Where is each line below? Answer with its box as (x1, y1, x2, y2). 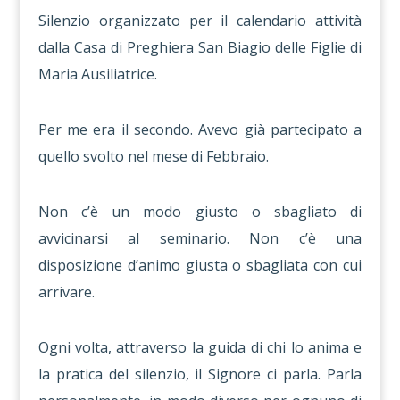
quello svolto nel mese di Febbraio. (37, 146, 269, 166)
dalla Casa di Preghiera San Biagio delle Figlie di (37, 37, 362, 57)
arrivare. (37, 282, 95, 302)
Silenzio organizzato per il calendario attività (37, 11, 362, 30)
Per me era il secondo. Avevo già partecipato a (37, 120, 362, 139)
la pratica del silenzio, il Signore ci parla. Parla (37, 364, 362, 384)
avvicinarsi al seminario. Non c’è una (37, 229, 362, 248)
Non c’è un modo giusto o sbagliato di (37, 202, 362, 221)
